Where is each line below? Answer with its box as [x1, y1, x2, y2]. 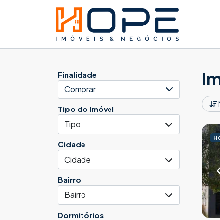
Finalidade [58, 69, 97, 79]
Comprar [64, 83, 96, 94]
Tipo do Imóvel [58, 104, 114, 113]
